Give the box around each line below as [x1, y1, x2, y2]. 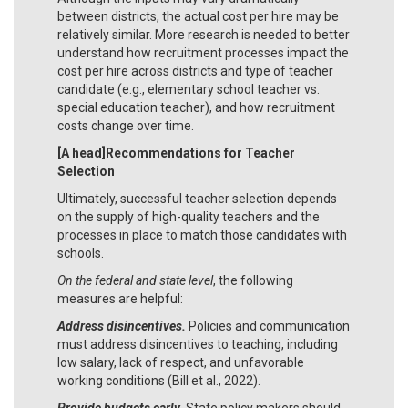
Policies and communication [189, 318, 350, 333]
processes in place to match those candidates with [57, 227, 347, 242]
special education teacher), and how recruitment [57, 99, 335, 115]
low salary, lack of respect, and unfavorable [57, 354, 304, 370]
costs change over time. [57, 117, 194, 133]
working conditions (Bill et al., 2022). [57, 372, 260, 388]
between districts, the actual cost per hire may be [57, 8, 339, 24]
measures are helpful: [57, 291, 183, 306]
